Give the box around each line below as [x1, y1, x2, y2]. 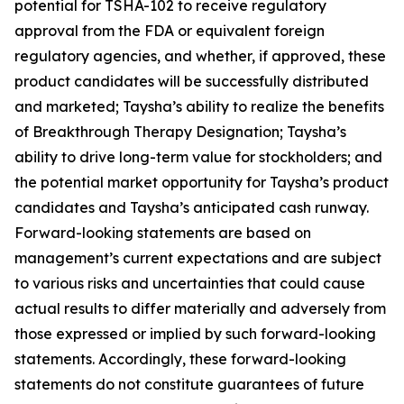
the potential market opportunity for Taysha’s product [14, 173, 389, 192]
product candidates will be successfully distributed [14, 72, 369, 91]
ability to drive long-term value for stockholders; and [14, 148, 382, 167]
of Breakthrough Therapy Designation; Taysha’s [14, 123, 346, 142]
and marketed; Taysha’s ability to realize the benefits [14, 97, 384, 116]
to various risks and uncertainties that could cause [14, 274, 365, 293]
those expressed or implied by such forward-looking [14, 325, 376, 344]
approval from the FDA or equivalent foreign [14, 22, 325, 41]
